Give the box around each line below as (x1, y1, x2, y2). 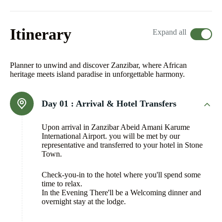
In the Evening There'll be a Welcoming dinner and (42, 188, 201, 197)
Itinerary (10, 25, 71, 43)
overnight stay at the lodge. (42, 197, 126, 206)
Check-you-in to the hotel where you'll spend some (42, 170, 201, 179)
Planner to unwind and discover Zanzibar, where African (10, 61, 187, 69)
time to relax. (42, 179, 82, 188)
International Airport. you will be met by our (42, 132, 180, 140)
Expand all (153, 28, 186, 36)
